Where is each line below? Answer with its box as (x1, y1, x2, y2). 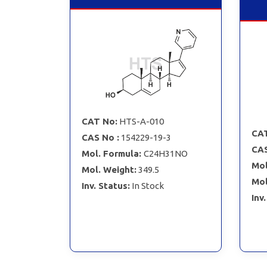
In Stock (131, 180, 164, 191)
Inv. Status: (81, 180, 130, 191)
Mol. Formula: (81, 148, 144, 159)
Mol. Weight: (81, 164, 136, 175)
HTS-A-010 (119, 116, 164, 126)
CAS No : (81, 132, 119, 142)
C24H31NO (143, 148, 188, 159)
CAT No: (81, 116, 117, 126)
